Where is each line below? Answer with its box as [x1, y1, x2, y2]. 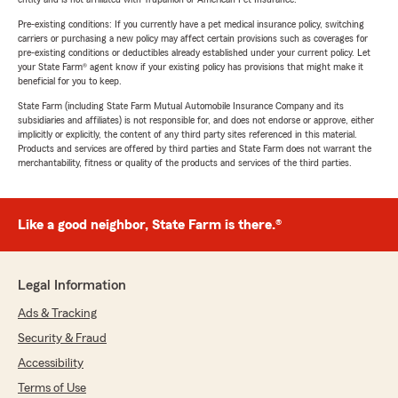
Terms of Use [18, 382, 86, 394]
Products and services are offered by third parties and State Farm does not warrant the [18, 143, 371, 154]
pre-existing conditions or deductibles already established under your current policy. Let [18, 47, 370, 58]
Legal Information [18, 278, 126, 292]
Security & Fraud [18, 332, 107, 345]
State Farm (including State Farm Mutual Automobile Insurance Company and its [18, 100, 344, 111]
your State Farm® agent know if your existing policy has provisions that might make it [18, 61, 363, 72]
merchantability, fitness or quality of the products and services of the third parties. [18, 157, 352, 168]
